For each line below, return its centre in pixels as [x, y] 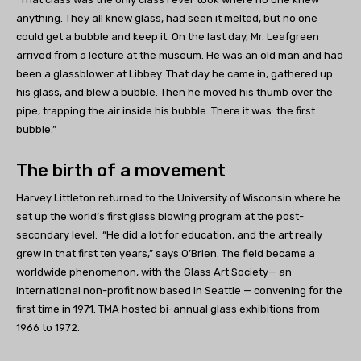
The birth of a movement [121, 170]
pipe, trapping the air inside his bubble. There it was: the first [166, 110]
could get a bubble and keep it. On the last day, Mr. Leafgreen [168, 36]
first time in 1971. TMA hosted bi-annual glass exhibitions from [168, 309]
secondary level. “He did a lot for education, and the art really [169, 234]
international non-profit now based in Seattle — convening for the [179, 290]
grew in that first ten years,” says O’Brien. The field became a [166, 253]
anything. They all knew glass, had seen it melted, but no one [167, 18]
